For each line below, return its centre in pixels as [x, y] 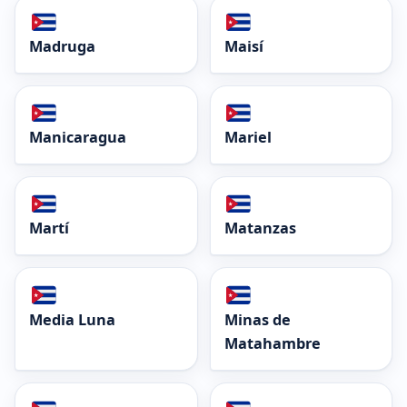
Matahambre [272, 343]
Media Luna [72, 319]
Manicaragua [78, 138]
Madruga [62, 46]
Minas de [257, 319]
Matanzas [260, 228]
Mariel [248, 138]
